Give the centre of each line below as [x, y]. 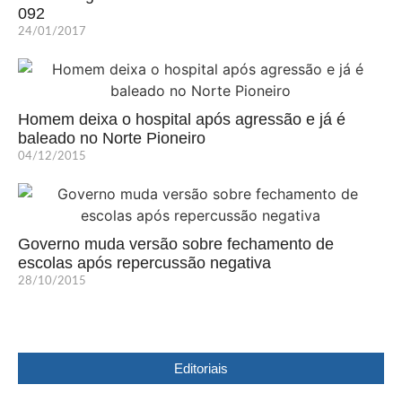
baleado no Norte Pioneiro [112, 139]
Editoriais [201, 369]
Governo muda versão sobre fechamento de [176, 245]
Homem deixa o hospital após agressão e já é [182, 120]
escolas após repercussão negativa [144, 263]
